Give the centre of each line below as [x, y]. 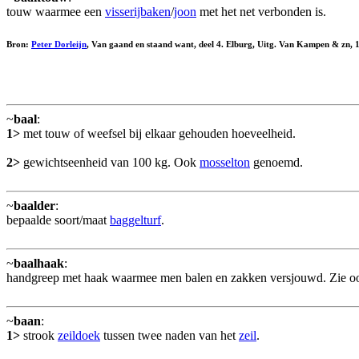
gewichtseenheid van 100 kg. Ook [110, 162]
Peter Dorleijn [59, 44]
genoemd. [276, 162]
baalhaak [39, 263]
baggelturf [135, 220]
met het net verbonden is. [261, 11]
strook [39, 335]
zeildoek [79, 335]
